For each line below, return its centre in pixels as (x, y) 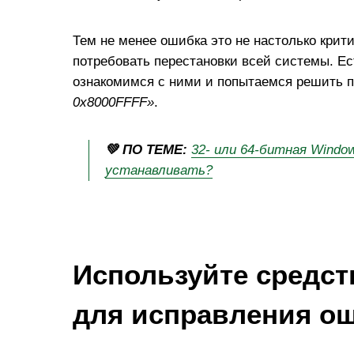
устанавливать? (159, 170)
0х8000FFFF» (113, 102)
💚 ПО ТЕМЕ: (146, 149)
